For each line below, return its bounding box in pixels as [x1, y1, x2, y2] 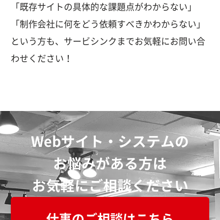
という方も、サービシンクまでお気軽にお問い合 [11, 36, 206, 46]
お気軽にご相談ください [31, 179, 189, 193]
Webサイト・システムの [31, 135, 189, 149]
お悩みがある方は [53, 157, 167, 171]
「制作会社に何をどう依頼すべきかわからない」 [11, 19, 206, 28]
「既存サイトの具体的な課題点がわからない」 [11, 2, 197, 11]
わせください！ [11, 54, 73, 63]
